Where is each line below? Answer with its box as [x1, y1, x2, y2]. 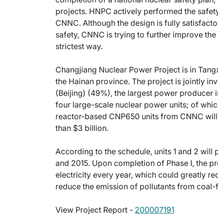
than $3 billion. [55, 123, 109, 133]
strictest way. [55, 41, 103, 52]
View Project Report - [55, 205, 135, 215]
